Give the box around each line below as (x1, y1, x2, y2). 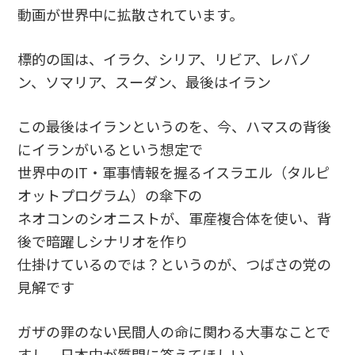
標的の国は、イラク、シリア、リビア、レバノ (17, 48, 313, 69)
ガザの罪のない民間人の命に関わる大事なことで (17, 320, 331, 342)
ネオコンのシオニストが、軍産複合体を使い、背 (17, 207, 332, 228)
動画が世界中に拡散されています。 (17, 3, 244, 25)
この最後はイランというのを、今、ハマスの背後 (17, 115, 332, 136)
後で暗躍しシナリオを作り (17, 230, 189, 251)
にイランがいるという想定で (17, 138, 204, 159)
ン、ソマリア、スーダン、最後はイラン (17, 71, 272, 92)
